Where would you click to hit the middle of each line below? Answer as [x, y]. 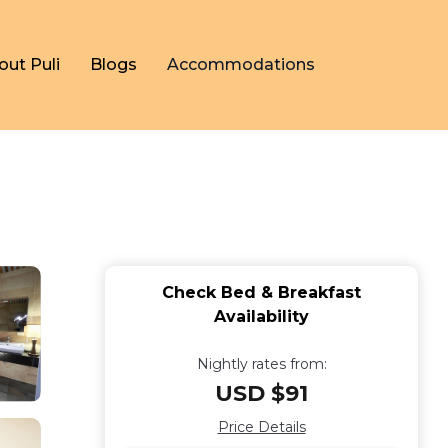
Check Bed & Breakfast [261, 292]
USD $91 [261, 393]
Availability [261, 316]
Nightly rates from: [261, 364]
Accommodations [241, 64]
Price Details [261, 427]
